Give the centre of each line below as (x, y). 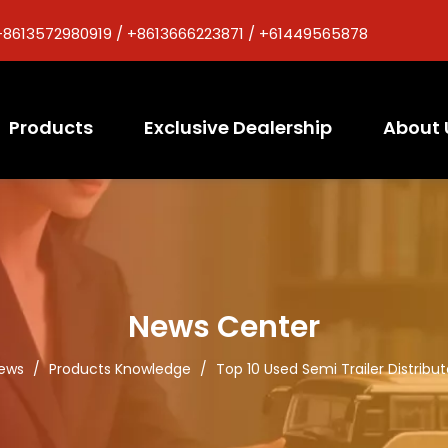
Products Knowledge (119, 369)
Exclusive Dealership (237, 127)
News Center (224, 327)
